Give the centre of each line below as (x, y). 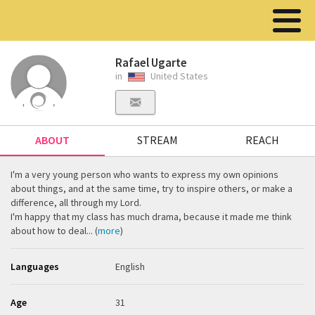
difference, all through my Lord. (76, 202)
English (130, 266)
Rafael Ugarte (152, 63)
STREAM (157, 140)
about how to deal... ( (54, 231)
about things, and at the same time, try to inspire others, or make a (152, 188)
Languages (35, 266)
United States (179, 76)
